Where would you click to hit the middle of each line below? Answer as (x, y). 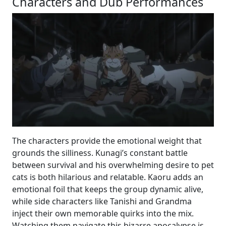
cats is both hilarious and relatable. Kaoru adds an (108, 177)
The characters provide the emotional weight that (107, 141)
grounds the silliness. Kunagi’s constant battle (100, 153)
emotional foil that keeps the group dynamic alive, (108, 189)
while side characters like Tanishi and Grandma (102, 201)
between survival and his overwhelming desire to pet (113, 165)
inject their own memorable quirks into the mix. (103, 213)
